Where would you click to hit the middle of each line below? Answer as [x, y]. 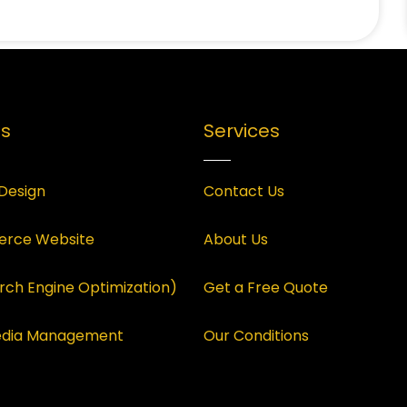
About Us [236, 240]
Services [242, 130]
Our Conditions [256, 336]
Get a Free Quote [266, 288]
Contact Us [244, 192]
